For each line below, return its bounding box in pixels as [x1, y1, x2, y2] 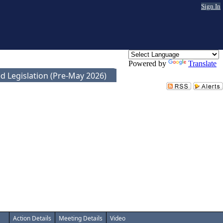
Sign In [201, 2, 221, 10]
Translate [188, 59, 217, 68]
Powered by [128, 59, 168, 68]
